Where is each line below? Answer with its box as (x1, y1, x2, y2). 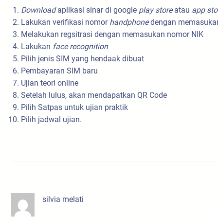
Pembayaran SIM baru (21, 66, 98, 75)
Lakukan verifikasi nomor (21, 17, 109, 27)
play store (139, 5, 172, 15)
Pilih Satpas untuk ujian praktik (21, 102, 128, 112)
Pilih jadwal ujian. (21, 114, 82, 124)
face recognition (53, 41, 108, 51)
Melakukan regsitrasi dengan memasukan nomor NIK (21, 29, 203, 39)
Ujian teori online (21, 78, 78, 88)
